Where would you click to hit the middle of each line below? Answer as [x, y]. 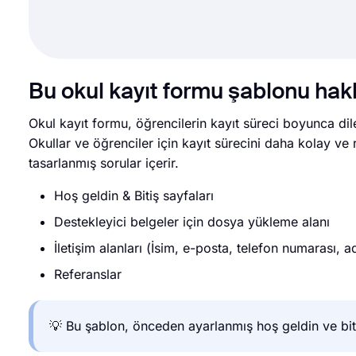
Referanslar [88, 274]
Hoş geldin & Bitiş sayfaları [134, 195]
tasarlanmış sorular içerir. [104, 163]
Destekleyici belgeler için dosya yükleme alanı [192, 222]
